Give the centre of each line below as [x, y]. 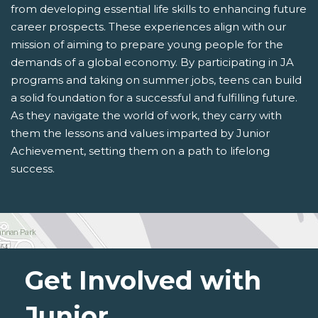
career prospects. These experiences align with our [148, 26]
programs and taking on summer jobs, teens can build [156, 79]
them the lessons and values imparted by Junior [140, 133]
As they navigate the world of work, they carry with [146, 115]
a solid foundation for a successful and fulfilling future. [154, 97]
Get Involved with [143, 280]
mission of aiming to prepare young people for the [147, 44]
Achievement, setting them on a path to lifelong [140, 150]
